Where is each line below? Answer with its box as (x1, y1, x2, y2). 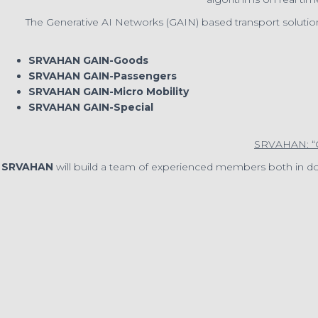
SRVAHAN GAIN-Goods (28, 54, 148, 67)
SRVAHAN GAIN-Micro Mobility (28, 85, 189, 98)
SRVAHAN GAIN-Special (28, 101, 153, 114)
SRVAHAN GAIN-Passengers (28, 70, 177, 82)
